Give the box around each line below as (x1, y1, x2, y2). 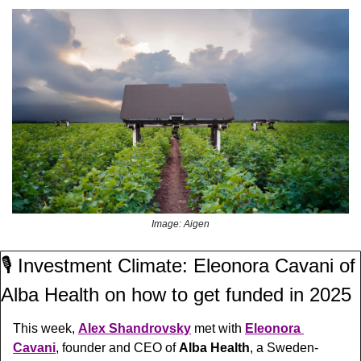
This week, (13, 322, 78, 336)
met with (191, 322, 245, 336)
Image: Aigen (151, 218, 210, 230)
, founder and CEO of (56, 341, 179, 355)
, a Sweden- (250, 341, 318, 355)
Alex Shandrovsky (78, 322, 191, 336)
